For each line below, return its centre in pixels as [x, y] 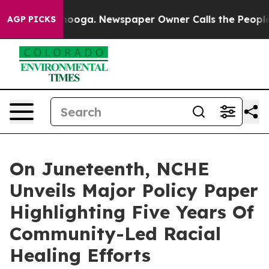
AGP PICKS [32, 19]
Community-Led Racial [115, 234]
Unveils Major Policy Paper [134, 190]
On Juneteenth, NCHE [110, 169]
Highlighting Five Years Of [132, 212]
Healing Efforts [80, 255]
